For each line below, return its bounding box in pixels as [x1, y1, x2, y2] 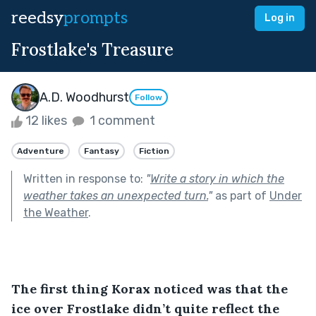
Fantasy [84, 145, 119, 156]
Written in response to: [23, 171, 146, 186]
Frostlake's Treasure [11, 39, 174, 61]
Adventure [17, 145, 64, 156]
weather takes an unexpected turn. [23, 188, 208, 202]
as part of [212, 188, 269, 202]
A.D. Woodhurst [39, 89, 129, 105]
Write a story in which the [150, 171, 284, 186]
